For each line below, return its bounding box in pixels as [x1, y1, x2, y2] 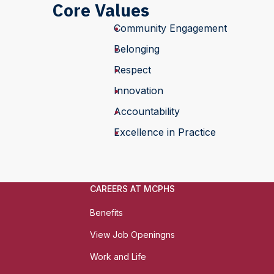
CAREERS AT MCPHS [90, 183, 175, 194]
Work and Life [90, 251, 146, 262]
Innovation [113, 84, 163, 97]
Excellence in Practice [113, 126, 216, 138]
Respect [113, 64, 151, 76]
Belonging [113, 43, 160, 55]
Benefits [90, 207, 123, 218]
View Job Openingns [90, 229, 175, 240]
